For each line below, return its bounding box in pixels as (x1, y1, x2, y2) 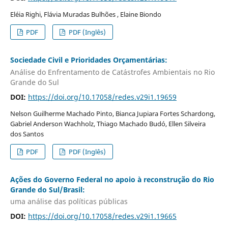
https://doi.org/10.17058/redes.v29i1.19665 (27, 211, 177, 221)
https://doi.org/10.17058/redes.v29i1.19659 (27, 92, 177, 102)
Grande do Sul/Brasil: (10, 184, 85, 194)
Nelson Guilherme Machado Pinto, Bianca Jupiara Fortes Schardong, (10, 108, 215, 118)
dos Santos (10, 129, 44, 138)
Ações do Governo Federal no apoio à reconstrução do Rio (10, 174, 214, 184)
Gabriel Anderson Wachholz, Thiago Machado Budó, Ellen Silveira (10, 119, 206, 128)
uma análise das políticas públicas (10, 196, 128, 207)
